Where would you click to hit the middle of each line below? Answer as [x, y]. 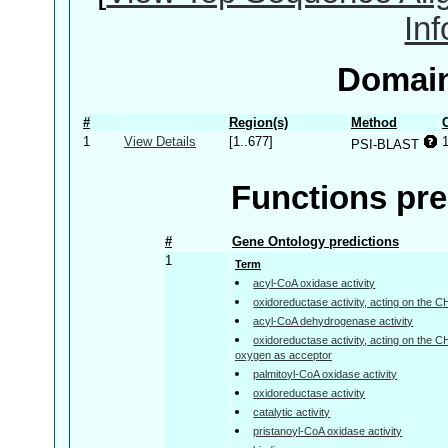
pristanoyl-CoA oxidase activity [328, 430]
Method [374, 122]
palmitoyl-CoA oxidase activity [325, 373]
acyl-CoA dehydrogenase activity [333, 320]
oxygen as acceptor [283, 354]
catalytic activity [292, 411]
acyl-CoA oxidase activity [314, 282]
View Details [160, 141]
